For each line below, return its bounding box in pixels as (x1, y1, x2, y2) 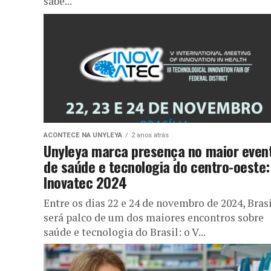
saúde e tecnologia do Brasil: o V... (44, 224, 206, 239)
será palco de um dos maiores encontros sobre (44, 210, 264, 224)
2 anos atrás (131, 131, 169, 139)
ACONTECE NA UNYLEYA (44, 131, 122, 139)
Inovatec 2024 (44, 171, 131, 193)
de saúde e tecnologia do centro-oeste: (44, 155, 270, 177)
